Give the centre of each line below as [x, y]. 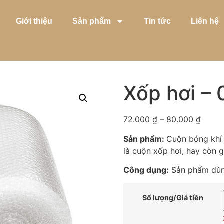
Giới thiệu [34, 21]
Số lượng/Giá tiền [173, 198]
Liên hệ [205, 21]
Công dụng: [146, 170]
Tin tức [157, 21]
